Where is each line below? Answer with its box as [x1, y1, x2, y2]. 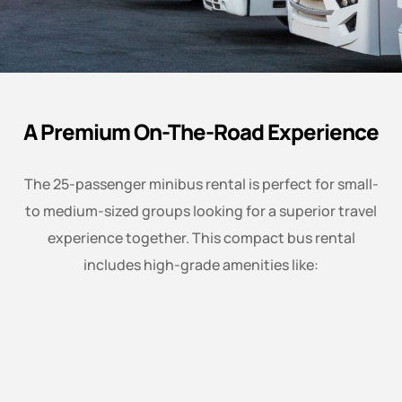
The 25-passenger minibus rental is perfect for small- [23, 174, 379, 195]
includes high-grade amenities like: [83, 255, 319, 275]
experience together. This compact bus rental [47, 228, 355, 249]
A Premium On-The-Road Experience [23, 117, 379, 147]
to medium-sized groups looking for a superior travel [25, 201, 377, 222]
